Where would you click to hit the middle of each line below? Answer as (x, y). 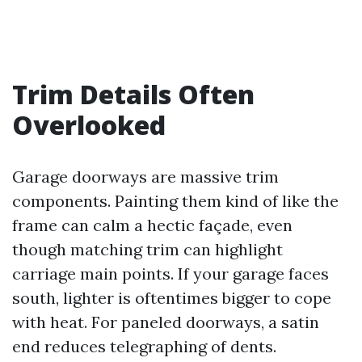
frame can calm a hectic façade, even (152, 225)
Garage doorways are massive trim (145, 177)
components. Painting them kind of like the (175, 201)
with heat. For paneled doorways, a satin (166, 322)
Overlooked (89, 125)
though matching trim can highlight (147, 249)
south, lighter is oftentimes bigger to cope (172, 298)
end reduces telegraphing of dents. (144, 346)
